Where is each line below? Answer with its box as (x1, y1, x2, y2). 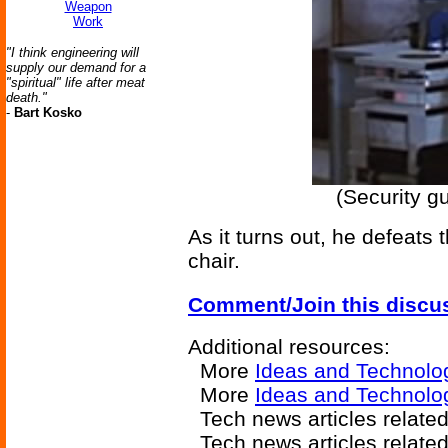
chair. (188, 249, 240, 272)
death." (6, 90, 47, 105)
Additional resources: (188, 335, 390, 358)
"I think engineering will (6, 45, 139, 60)
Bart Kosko (14, 105, 82, 120)
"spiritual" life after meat (6, 75, 145, 90)
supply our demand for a (6, 60, 146, 75)
